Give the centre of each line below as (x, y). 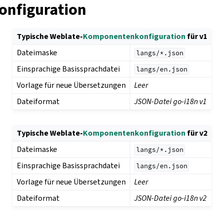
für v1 (197, 37)
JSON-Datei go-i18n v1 (171, 102)
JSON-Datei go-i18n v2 (171, 198)
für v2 (197, 133)
